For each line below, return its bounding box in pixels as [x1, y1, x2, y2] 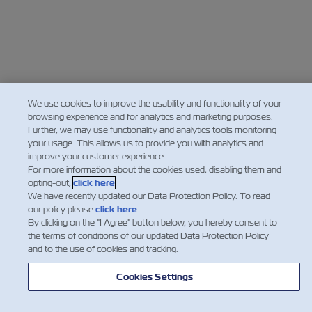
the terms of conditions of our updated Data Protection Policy [27, 230, 269, 242]
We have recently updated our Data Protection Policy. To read [27, 190, 270, 202]
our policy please [27, 203, 95, 215]
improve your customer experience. [27, 150, 166, 162]
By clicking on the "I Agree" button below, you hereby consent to [27, 217, 277, 228]
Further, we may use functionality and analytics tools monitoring [27, 124, 276, 136]
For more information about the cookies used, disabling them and [27, 164, 281, 175]
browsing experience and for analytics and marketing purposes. [27, 111, 273, 123]
